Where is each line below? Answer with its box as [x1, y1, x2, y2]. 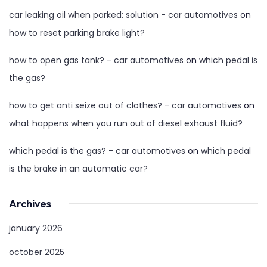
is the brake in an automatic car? [9, 163, 148, 175]
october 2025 [9, 246, 64, 259]
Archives [9, 197, 51, 211]
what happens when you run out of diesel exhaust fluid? [9, 117, 243, 130]
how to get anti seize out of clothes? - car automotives [9, 100, 241, 112]
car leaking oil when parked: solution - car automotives [9, 9, 238, 21]
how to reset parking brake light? [9, 27, 145, 39]
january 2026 [9, 222, 63, 235]
